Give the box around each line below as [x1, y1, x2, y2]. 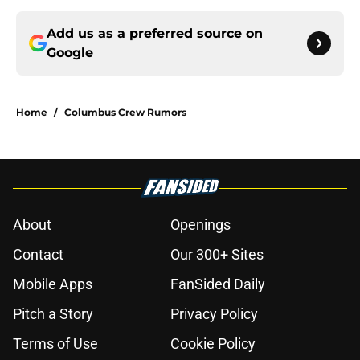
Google [47, 45, 93, 61]
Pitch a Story [13, 305, 93, 323]
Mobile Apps [13, 276, 92, 293]
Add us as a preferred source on [47, 26, 263, 42]
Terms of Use [13, 335, 98, 353]
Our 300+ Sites [170, 246, 264, 264]
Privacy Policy [170, 305, 258, 323]
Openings [170, 216, 231, 234]
